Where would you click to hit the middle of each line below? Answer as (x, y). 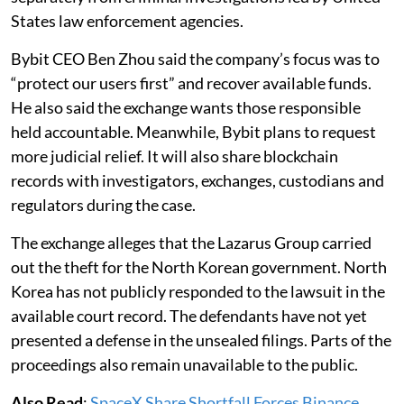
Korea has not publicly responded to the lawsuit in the (198, 291)
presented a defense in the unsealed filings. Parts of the (201, 340)
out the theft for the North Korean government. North (199, 266)
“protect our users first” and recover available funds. (191, 83)
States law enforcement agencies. (127, 20)
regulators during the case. (103, 204)
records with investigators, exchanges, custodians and (197, 180)
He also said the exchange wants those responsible (186, 107)
